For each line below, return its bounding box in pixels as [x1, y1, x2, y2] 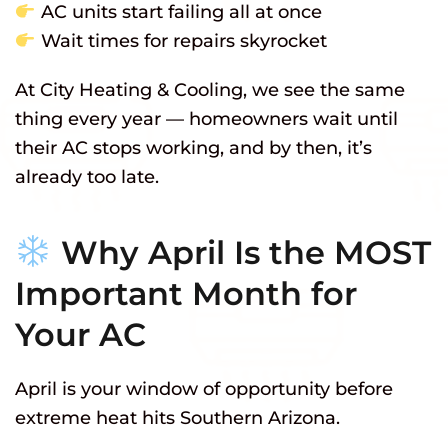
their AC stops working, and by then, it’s [15, 137, 372, 160]
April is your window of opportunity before [15, 378, 393, 401]
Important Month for [15, 274, 357, 314]
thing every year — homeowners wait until [15, 108, 398, 131]
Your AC [15, 315, 146, 355]
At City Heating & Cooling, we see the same [15, 79, 405, 102]
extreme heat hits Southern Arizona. [15, 407, 340, 430]
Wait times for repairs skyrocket [35, 30, 327, 53]
